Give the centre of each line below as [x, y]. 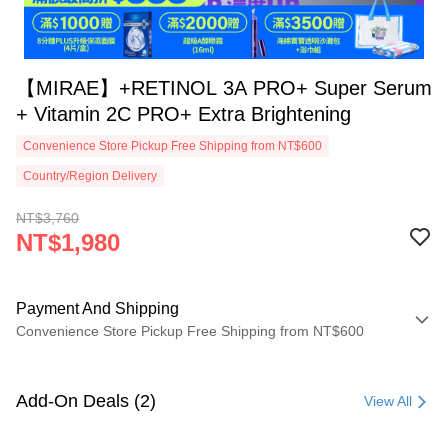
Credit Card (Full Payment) [101, 394]
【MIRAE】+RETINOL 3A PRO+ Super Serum [224, 88]
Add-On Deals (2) [86, 401]
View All [388, 401]
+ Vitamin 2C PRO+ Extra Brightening [183, 114]
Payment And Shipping [97, 308]
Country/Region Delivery [90, 176]
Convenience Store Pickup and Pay [127, 431]
